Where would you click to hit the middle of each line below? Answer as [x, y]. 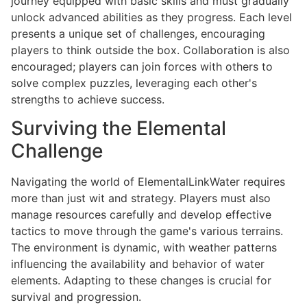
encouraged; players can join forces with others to [142, 66]
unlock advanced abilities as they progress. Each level [151, 17]
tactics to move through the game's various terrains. [147, 231]
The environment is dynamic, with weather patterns [144, 248]
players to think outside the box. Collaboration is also [150, 50]
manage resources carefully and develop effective [141, 215]
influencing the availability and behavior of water [138, 264]
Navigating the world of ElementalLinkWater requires [148, 182]
